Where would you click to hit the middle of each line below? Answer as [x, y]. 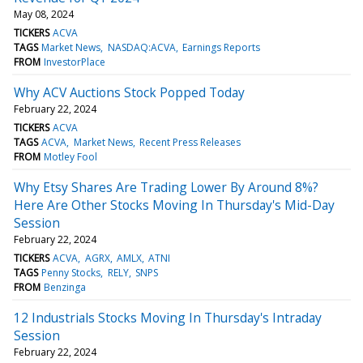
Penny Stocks [71, 272]
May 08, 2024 [44, 14]
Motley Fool [71, 156]
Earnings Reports [221, 47]
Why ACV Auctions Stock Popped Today [129, 92]
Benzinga [65, 287]
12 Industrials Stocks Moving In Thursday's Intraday [168, 317]
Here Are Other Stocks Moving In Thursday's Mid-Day [174, 205]
